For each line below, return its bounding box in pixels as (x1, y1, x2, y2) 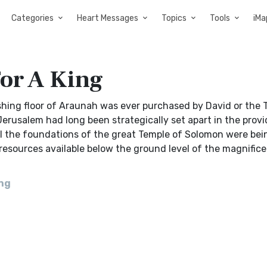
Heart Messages (77, 13, 138, 23)
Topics (162, 13, 187, 23)
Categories (11, 13, 54, 23)
